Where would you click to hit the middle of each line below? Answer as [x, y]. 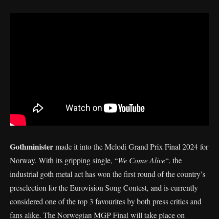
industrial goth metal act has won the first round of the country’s [108, 174]
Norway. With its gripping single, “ [64, 160]
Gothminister [32, 146]
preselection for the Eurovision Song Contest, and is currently [104, 187]
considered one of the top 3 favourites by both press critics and [106, 201]
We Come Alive [142, 160]
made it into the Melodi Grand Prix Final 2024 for [131, 146]
